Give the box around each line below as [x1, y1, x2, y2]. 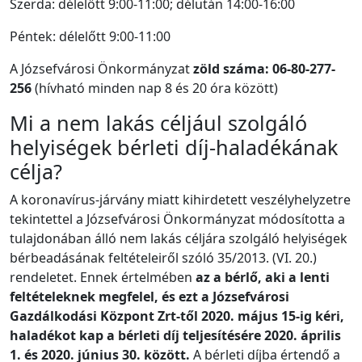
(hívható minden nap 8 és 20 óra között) [35, 79, 278, 98]
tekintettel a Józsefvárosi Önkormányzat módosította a [10, 210, 345, 229]
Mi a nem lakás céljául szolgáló [10, 109, 307, 137]
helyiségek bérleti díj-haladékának [10, 133, 338, 162]
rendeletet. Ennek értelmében [10, 268, 196, 287]
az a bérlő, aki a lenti [196, 268, 330, 287]
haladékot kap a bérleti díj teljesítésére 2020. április [10, 326, 341, 345]
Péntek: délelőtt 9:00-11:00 [10, 27, 170, 46]
